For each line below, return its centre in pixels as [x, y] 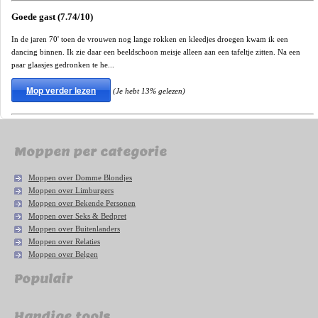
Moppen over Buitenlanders [74, 229]
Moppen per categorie [91, 153]
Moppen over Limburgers [71, 191]
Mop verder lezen [61, 90]
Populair [43, 280]
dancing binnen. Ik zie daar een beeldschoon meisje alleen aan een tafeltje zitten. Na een [156, 51]
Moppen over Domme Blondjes [80, 178]
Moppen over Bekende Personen [82, 203]
